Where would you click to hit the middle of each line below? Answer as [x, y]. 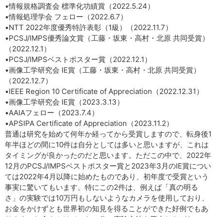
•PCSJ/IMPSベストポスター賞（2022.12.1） [78, 59]
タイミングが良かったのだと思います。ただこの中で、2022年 [108, 155]
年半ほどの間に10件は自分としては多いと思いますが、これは [107, 145]
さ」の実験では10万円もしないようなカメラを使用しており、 [107, 198]
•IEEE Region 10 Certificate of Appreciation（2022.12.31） [104, 91]
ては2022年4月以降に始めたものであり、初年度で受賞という [107, 177]
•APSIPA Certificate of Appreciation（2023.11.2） [89, 123]
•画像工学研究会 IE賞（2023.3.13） [64, 102]
